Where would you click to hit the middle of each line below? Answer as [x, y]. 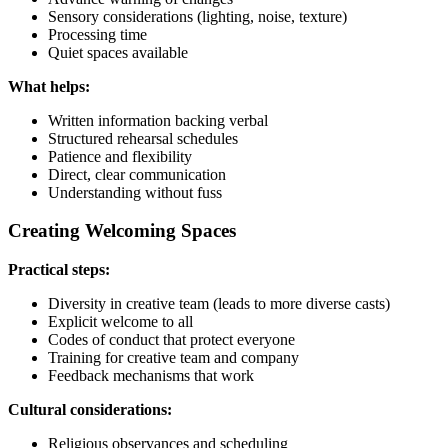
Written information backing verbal [158, 120]
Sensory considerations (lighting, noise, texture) [197, 16]
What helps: [49, 86]
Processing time [97, 34]
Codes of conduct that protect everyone [171, 340]
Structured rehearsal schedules [143, 138]
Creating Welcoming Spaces [122, 231]
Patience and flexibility [120, 156]
